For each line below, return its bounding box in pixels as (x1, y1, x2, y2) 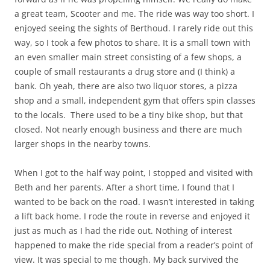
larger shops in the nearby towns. (14, 137, 151, 149)
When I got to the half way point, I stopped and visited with (14, 166, 253, 178)
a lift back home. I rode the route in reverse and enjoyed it (14, 210, 250, 222)
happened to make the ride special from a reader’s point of (14, 239, 253, 251)
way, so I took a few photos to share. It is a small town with (14, 36, 251, 48)
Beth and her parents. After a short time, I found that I (14, 181, 234, 193)
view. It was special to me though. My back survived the (14, 253, 239, 265)
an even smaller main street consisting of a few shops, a (14, 51, 242, 63)
